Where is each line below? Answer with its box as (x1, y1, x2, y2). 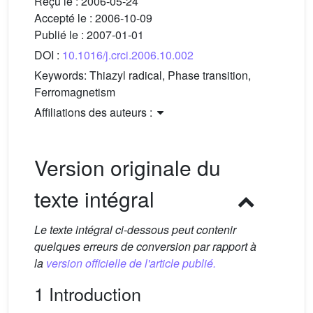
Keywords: (34, 67, 89, 83)
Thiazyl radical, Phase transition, (89, 67, 251, 83)
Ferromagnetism (34, 84, 115, 100)
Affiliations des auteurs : (34, 104, 155, 120)
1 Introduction (34, 281, 141, 306)
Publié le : (34, 27, 87, 43)
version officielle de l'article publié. (46, 255, 216, 271)
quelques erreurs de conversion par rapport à (34, 238, 256, 254)
